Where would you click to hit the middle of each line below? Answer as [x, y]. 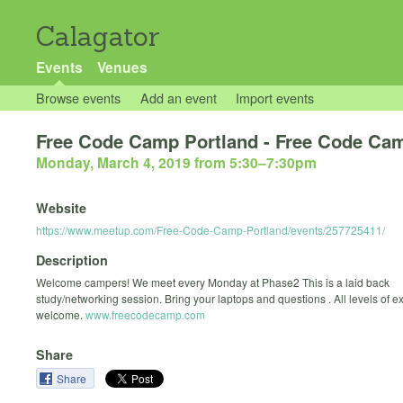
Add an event [178, 98]
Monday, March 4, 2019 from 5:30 [147, 163]
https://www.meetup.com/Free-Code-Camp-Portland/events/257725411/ [210, 230]
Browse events [78, 98]
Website [61, 208]
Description [72, 260]
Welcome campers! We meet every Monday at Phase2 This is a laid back [213, 282]
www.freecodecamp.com [145, 314]
